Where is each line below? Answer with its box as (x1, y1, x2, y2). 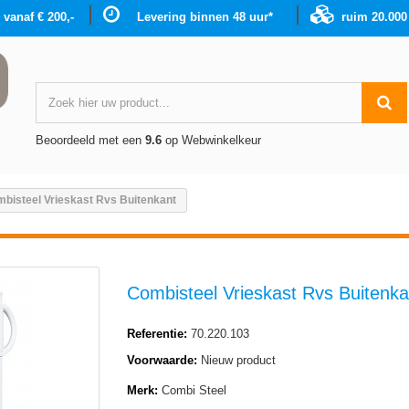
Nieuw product (201, 353, 276, 367)
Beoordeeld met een (35, 133, 145, 147)
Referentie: (127, 327, 187, 341)
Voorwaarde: (127, 353, 197, 367)
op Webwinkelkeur (161, 133, 261, 147)
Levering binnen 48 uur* (137, 10, 273, 24)
